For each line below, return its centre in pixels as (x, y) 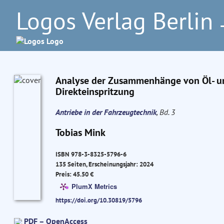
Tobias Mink (80, 132)
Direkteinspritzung (95, 91)
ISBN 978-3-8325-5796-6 (91, 154)
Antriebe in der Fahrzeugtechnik (106, 112)
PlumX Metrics (94, 186)
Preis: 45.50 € (74, 174)
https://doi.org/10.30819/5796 (98, 200)
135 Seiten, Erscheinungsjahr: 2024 (104, 164)
